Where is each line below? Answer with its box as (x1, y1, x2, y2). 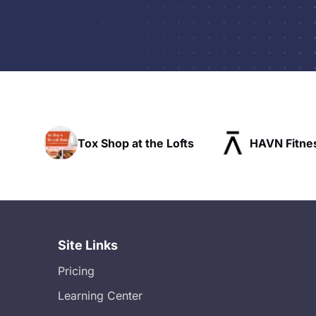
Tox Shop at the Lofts (29, 135, 146, 150)
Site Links (58, 238, 118, 253)
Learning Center (58, 288, 142, 303)
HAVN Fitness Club (201, 135, 306, 150)
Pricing (58, 264, 95, 278)
